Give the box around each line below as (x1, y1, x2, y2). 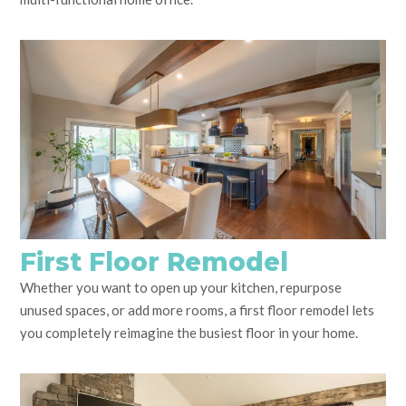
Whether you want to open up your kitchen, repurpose (20, 279, 342, 295)
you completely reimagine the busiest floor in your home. (20, 324, 358, 341)
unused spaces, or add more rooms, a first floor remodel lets (20, 302, 374, 318)
